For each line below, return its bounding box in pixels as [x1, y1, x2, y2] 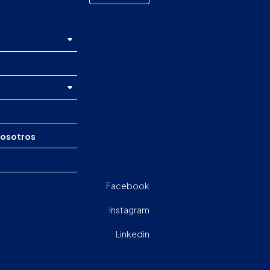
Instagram [109, 204, 149, 216]
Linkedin [116, 228, 149, 240]
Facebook [106, 180, 149, 192]
